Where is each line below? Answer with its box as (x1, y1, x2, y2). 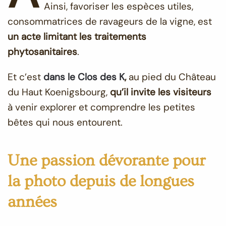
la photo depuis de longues (8, 172, 194, 190)
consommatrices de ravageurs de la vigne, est (8, 15, 212, 28)
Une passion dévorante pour (8, 151, 205, 169)
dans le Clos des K (43, 71, 125, 83)
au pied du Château (126, 71, 216, 83)
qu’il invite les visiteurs (110, 86, 211, 98)
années (8, 193, 57, 211)
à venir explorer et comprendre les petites (8, 101, 195, 114)
